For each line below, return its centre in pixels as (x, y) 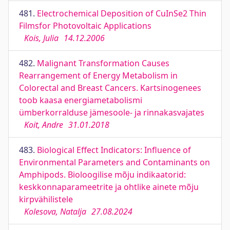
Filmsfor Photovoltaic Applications (85, 26)
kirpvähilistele (46, 199)
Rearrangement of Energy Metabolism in (98, 75)
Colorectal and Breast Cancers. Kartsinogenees (110, 88)
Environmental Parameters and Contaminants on (114, 162)
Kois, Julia (41, 38)
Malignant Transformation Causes (103, 63)
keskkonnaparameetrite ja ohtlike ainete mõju (109, 187)
